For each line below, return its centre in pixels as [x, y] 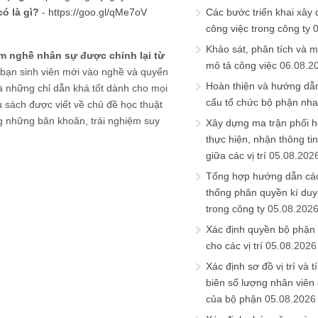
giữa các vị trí [236, 155]
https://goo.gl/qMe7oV [98, 12]
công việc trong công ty [258, 28]
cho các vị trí [234, 246]
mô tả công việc [241, 65]
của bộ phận [234, 299]
